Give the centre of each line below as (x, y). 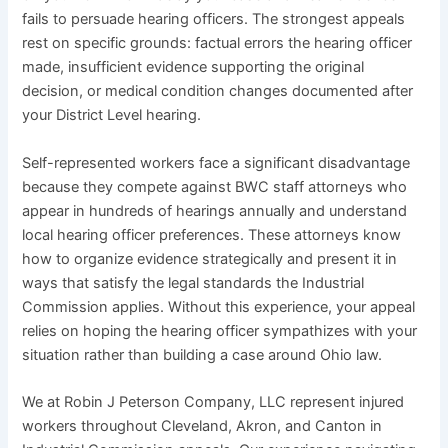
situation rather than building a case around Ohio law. (202, 354)
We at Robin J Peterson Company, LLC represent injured (213, 402)
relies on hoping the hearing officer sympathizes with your (220, 330)
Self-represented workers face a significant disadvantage (216, 162)
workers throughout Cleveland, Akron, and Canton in (202, 426)
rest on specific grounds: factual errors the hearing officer (217, 43)
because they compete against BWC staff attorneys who (215, 186)
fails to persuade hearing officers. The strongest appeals (214, 19)
